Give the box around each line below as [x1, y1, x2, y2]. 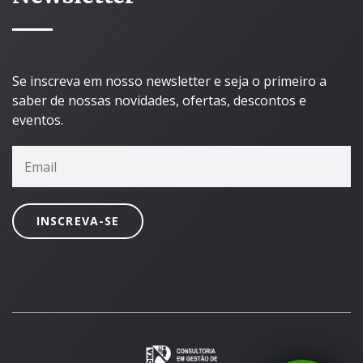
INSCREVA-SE [36, 213, 120, 229]
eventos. [12, 111, 63, 130]
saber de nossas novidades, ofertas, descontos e [12, 92, 306, 110]
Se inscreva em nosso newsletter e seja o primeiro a [12, 72, 327, 91]
